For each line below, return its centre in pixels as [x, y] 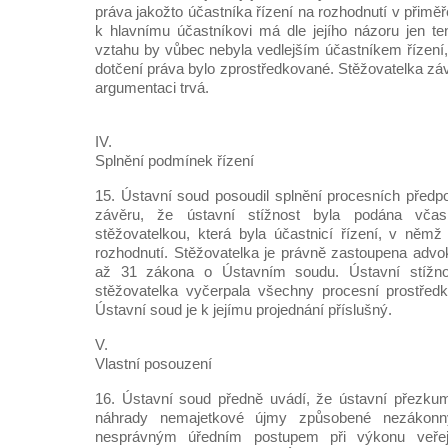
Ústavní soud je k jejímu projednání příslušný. [243, 309]
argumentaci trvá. [152, 87]
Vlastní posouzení [153, 363]
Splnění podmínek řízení [174, 160]
